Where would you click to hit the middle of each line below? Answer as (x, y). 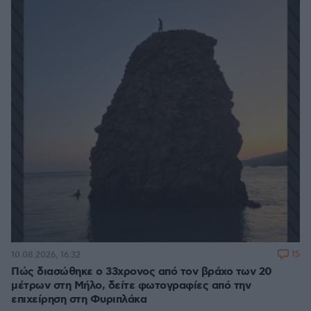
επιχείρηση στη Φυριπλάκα (79, 300)
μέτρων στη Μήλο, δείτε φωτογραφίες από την (131, 286)
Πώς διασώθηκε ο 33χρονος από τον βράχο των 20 (142, 272)
